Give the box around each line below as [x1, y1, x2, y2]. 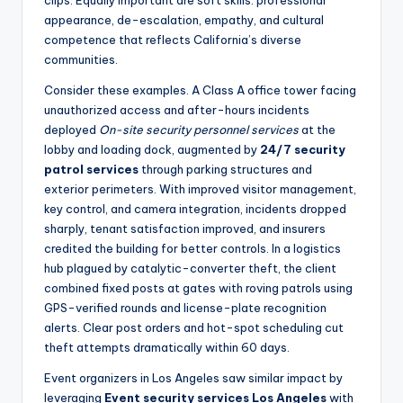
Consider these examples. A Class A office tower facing [44, 83, 356, 98]
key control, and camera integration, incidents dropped [44, 201, 346, 217]
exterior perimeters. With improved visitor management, [44, 182, 356, 197]
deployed [44, 122, 99, 138]
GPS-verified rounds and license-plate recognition [44, 300, 327, 316]
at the [299, 122, 336, 138]
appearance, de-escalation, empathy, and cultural [44, 13, 324, 28]
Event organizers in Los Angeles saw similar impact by [44, 371, 343, 386]
